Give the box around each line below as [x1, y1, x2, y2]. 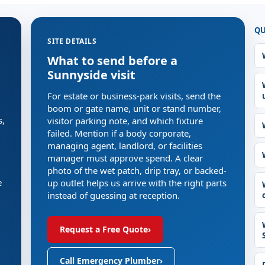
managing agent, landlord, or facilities [47, 140, 203, 151]
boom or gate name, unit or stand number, [47, 102, 222, 114]
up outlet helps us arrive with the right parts [47, 177, 227, 189]
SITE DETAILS [47, 36, 96, 46]
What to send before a [47, 53, 178, 69]
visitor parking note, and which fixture [47, 115, 203, 127]
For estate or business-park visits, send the [47, 90, 221, 102]
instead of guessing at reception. [47, 189, 180, 201]
